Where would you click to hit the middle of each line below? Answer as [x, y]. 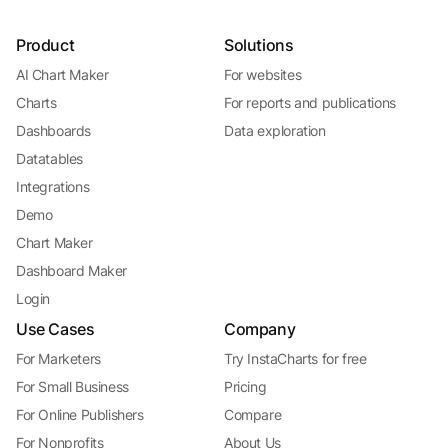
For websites [263, 75]
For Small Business [72, 387]
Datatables [49, 159]
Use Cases [55, 329]
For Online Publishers [80, 415]
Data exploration [275, 131]
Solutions [259, 45]
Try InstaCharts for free [295, 359]
